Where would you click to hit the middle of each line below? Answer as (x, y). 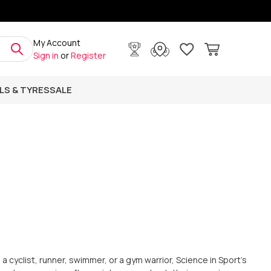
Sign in (46, 55)
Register (88, 55)
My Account (57, 43)
